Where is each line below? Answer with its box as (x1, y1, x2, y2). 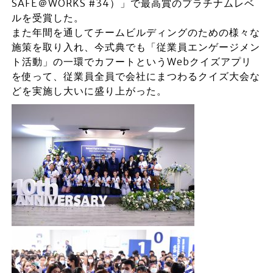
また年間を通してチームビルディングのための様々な (11, 26, 260, 38)
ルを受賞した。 (11, 11, 84, 24)
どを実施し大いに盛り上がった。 (11, 84, 167, 97)
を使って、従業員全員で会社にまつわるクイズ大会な (11, 69, 260, 82)
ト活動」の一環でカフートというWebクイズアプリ (11, 55, 252, 68)
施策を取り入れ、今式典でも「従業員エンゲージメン (11, 40, 260, 53)
